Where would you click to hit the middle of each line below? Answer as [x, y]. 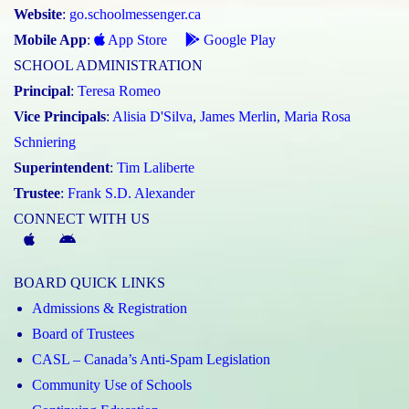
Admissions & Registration [110, 308]
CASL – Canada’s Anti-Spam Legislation [151, 359]
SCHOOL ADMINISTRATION [108, 65]
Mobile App [50, 39]
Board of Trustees [83, 333]
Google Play [238, 39]
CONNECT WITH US [82, 218]
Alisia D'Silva [152, 116]
